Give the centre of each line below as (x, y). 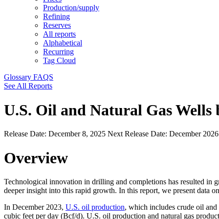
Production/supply (71, 8)
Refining (56, 17)
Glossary (19, 77)
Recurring (58, 52)
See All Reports (28, 86)
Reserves (57, 25)
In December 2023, (35, 207)
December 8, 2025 (78, 134)
